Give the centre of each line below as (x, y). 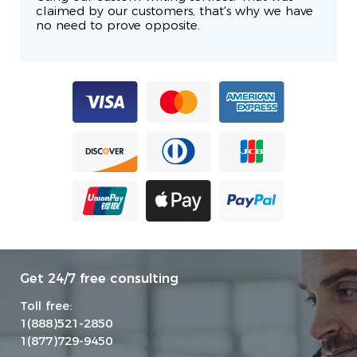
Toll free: (46, 307)
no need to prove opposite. (118, 26)
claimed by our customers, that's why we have (175, 12)
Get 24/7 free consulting (99, 279)
